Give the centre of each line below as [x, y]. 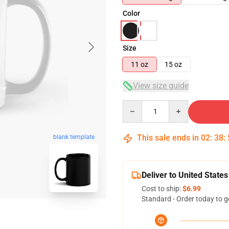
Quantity [136, 105]
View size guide [161, 86]
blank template [74, 137]
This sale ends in [168, 138]
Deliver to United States [185, 175]
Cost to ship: [162, 189]
